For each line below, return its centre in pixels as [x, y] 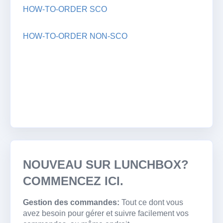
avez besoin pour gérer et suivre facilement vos [106, 213]
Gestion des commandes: [72, 202]
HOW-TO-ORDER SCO [65, 9]
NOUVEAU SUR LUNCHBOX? [106, 164]
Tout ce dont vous [152, 202]
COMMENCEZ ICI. [73, 181]
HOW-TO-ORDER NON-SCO [75, 36]
